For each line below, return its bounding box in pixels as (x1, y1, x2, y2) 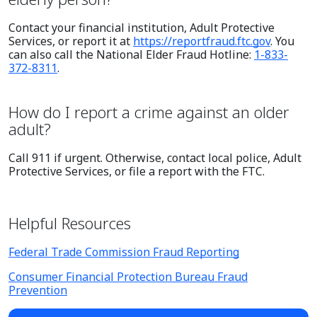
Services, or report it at (8, 33, 133, 49)
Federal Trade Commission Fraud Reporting (8, 243, 239, 260)
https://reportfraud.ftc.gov (133, 33, 270, 49)
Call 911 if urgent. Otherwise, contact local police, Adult (8, 149, 301, 166)
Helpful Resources (8, 212, 131, 234)
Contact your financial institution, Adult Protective (8, 19, 275, 35)
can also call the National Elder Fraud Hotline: (8, 46, 254, 62)
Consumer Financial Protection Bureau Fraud (8, 268, 248, 284)
